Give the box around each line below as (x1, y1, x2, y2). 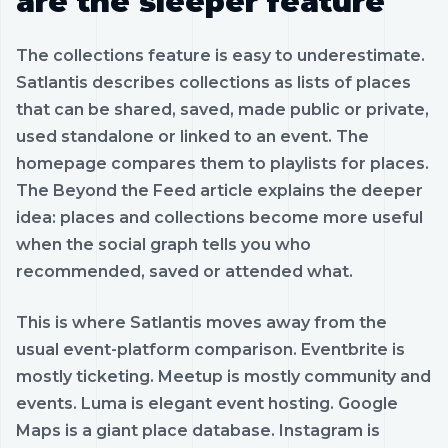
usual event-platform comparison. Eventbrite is (16, 339, 405, 359)
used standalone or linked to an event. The (16, 126, 369, 146)
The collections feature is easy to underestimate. (16, 45, 425, 65)
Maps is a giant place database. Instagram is (16, 420, 380, 440)
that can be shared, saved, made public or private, (16, 99, 429, 119)
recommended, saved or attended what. (16, 261, 353, 281)
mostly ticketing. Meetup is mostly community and (16, 366, 431, 386)
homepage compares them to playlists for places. (16, 153, 429, 173)
